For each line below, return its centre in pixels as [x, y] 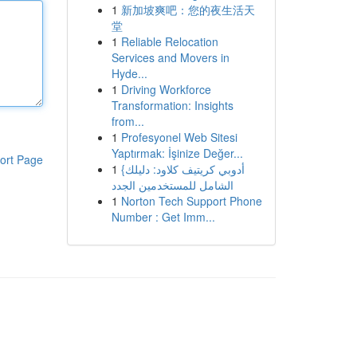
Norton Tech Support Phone [191, 201]
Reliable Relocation [169, 41]
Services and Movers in [170, 57]
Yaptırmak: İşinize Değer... [177, 153]
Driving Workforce [166, 89]
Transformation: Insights [172, 105]
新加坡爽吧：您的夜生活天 [188, 10]
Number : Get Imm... [163, 217]
